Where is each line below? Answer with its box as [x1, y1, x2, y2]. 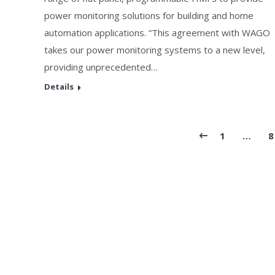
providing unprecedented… [44, 61, 158, 73]
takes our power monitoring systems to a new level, [44, 44, 265, 56]
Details [44, 81, 74, 92]
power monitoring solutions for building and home [44, 9, 254, 21]
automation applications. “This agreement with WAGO [44, 26, 270, 39]
